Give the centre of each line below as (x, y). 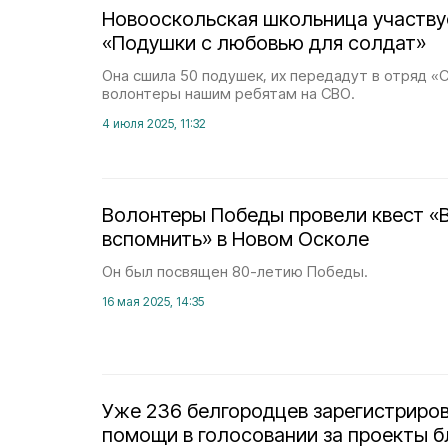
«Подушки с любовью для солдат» (264, 43)
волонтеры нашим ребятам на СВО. (228, 93)
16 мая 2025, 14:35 (153, 301)
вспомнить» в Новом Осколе (235, 239)
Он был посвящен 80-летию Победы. (235, 271)
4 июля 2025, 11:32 (154, 123)
